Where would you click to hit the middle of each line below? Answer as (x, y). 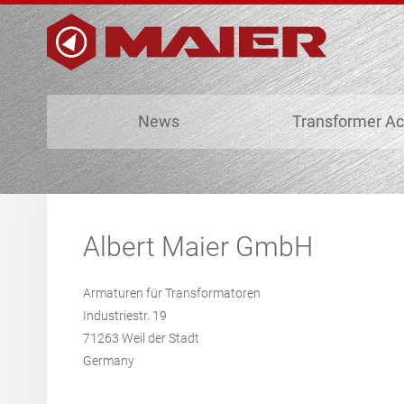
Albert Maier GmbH (198, 247)
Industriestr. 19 (182, 316)
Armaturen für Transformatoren (199, 293)
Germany (109, 361)
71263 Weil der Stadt (184, 338)
